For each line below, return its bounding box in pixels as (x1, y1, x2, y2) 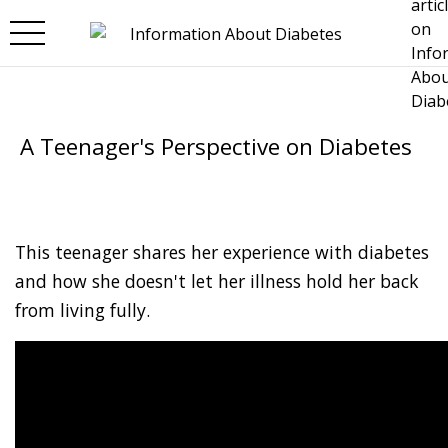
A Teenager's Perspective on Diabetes (20, 131, 412, 162)
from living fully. (15, 298, 150, 322)
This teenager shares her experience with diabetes (15, 240, 429, 264)
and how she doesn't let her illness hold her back (15, 269, 419, 293)
